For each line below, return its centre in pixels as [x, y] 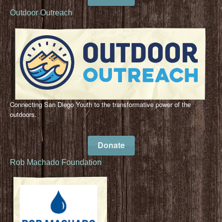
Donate [111, 145]
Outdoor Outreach [41, 12]
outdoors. [23, 114]
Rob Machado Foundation [56, 162]
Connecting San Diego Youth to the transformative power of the [100, 104]
